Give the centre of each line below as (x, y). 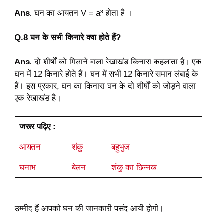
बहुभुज (120, 147)
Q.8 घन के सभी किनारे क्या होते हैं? (68, 37)
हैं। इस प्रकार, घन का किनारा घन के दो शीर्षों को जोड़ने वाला (105, 86)
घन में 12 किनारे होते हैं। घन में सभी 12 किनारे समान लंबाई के (106, 74)
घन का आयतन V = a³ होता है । (85, 13)
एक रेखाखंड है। (38, 98)
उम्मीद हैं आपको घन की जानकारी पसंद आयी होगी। (89, 209)
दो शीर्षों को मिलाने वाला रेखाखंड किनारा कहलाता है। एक (118, 62)
